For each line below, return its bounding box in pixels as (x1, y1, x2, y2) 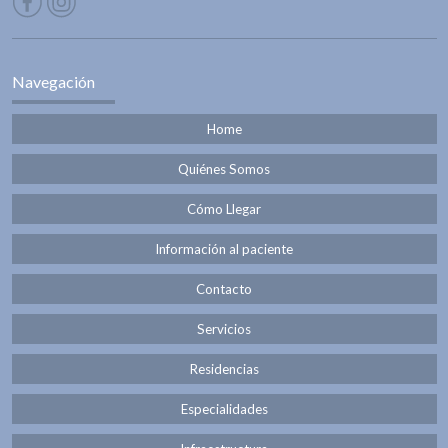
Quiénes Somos (178, 160, 270, 177)
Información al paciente (155, 240, 293, 257)
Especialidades (180, 400, 268, 417)
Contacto (196, 280, 252, 297)
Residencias (189, 360, 259, 377)
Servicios (197, 320, 251, 337)
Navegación (11, 71, 95, 91)
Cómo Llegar (187, 200, 261, 217)
